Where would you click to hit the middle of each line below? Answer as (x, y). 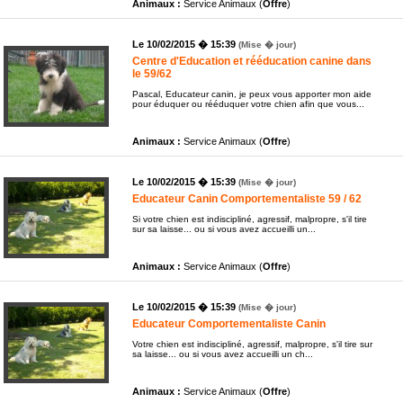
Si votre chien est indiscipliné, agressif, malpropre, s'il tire (250, 219)
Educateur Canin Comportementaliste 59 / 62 (247, 198)
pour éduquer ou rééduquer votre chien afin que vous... (248, 103)
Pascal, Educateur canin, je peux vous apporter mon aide (252, 94)
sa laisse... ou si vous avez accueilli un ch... (223, 354)
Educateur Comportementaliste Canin (229, 323)
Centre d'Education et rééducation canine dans (252, 61)
